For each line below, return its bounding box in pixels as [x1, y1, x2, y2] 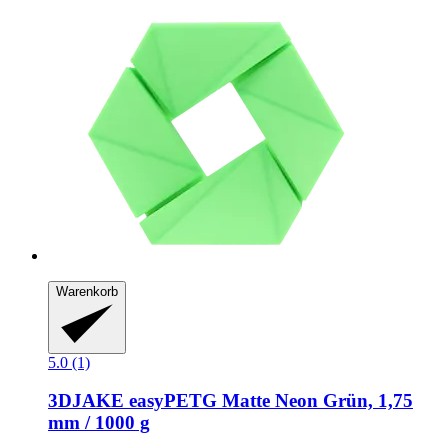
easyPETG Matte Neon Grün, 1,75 [124, 390, 413, 412]
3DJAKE [48, 390, 124, 412]
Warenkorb [56, 284, 118, 300]
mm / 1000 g [48, 412, 150, 434]
